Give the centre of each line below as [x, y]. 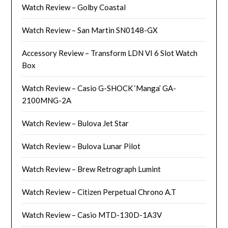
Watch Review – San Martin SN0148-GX [90, 30]
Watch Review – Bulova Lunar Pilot [81, 146]
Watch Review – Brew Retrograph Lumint [92, 169]
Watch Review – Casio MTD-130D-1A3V [92, 215]
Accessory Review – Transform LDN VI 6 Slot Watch [110, 53]
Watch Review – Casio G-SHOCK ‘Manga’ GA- [99, 88]
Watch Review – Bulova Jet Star [76, 123]
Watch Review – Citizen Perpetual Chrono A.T [99, 192]
